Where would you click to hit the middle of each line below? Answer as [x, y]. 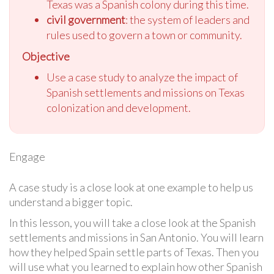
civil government [86, 20]
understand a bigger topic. [71, 202]
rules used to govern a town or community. [144, 35]
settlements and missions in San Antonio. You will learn [136, 238]
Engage [27, 157]
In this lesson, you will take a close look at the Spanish [132, 223]
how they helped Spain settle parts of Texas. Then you [134, 252]
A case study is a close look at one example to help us [131, 187]
